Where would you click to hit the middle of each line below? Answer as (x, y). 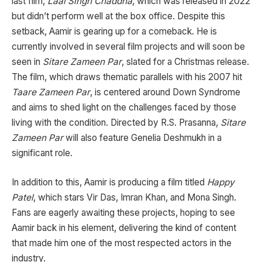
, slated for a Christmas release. (185, 62)
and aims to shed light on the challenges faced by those (124, 108)
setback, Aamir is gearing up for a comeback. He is (114, 32)
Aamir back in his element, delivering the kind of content (124, 227)
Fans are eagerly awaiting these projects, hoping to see (123, 212)
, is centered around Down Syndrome (165, 92)
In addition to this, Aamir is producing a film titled (109, 182)
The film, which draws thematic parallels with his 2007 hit (127, 77)
